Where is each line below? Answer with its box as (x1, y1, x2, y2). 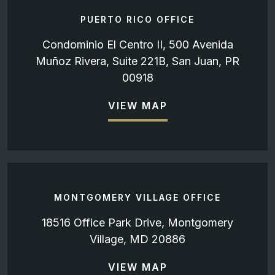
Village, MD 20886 (90, 233, 185, 246)
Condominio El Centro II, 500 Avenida (42, 38, 233, 52)
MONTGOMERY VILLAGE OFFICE (54, 192, 221, 203)
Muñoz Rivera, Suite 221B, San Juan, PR (36, 55, 239, 68)
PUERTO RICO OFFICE (80, 14, 195, 25)
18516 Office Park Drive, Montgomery (42, 216, 233, 230)
